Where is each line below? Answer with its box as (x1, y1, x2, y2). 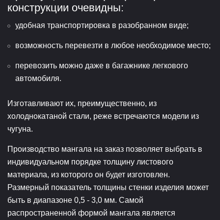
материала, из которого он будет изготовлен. (7, 170, 170, 179)
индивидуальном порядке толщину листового (7, 157, 173, 166)
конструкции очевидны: (7, 1, 124, 14)
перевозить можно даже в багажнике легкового (15, 61, 188, 70)
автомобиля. (15, 74, 61, 82)
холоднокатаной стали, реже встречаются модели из (7, 111, 199, 120)
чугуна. (7, 124, 33, 133)
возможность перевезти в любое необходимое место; (15, 41, 211, 50)
